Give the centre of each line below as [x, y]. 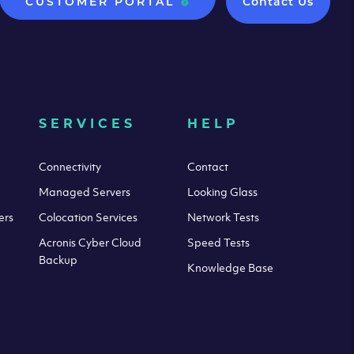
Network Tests [224, 217]
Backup [58, 259]
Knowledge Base [231, 267]
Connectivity [70, 166]
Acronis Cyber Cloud [90, 242]
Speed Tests [219, 242]
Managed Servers [85, 191]
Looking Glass [223, 191]
